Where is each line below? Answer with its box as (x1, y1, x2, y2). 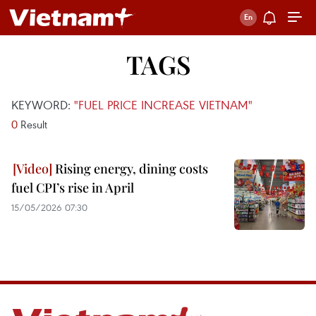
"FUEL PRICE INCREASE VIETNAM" (74, 97, 253, 113)
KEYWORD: (11, 97, 74, 113)
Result (18, 117, 47, 131)
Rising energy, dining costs (52, 160, 208, 177)
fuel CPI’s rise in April (11, 179, 134, 196)
